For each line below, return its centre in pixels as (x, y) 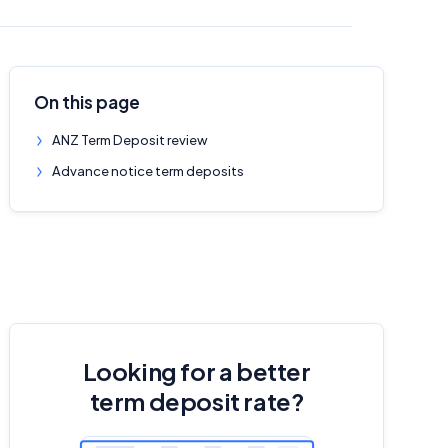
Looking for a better (196, 371)
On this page (87, 102)
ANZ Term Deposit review (130, 140)
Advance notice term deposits (148, 171)
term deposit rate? (196, 401)
